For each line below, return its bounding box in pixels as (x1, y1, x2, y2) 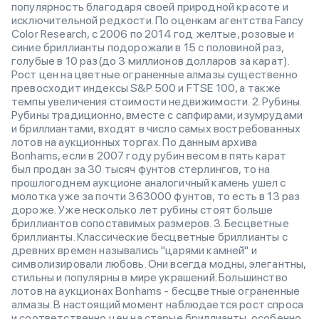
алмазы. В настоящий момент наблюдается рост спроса (11, 298, 304, 311)
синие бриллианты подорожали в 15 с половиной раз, (11, 41, 283, 54)
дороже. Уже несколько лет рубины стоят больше (11, 203, 273, 216)
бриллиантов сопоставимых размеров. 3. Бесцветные (11, 216, 289, 230)
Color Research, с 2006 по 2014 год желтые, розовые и (11, 27, 295, 41)
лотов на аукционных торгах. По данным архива (11, 135, 258, 149)
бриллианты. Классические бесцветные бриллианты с (11, 230, 288, 244)
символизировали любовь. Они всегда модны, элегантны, (11, 257, 306, 271)
